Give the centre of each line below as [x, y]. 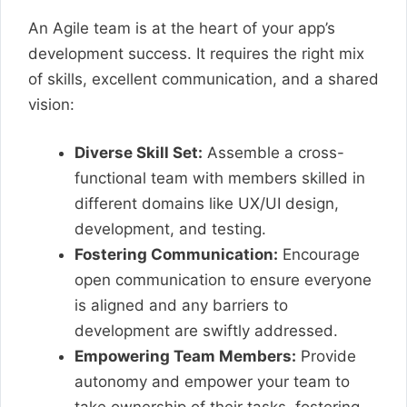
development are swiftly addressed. [206, 331]
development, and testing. [170, 229]
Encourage [319, 254]
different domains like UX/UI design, [207, 203]
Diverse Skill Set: [139, 153]
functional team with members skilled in [220, 178]
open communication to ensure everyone [223, 280]
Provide [326, 356]
